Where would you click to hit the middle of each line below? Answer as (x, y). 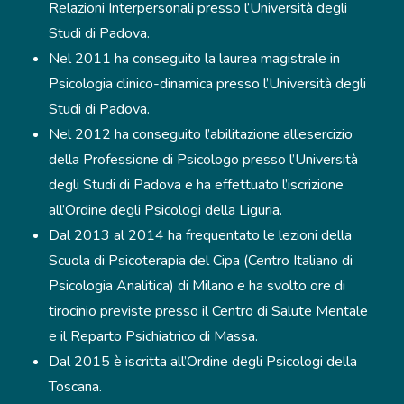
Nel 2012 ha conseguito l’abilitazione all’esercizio (201, 134)
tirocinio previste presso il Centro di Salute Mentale (208, 311)
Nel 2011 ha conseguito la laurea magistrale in (194, 59)
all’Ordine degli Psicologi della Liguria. (165, 210)
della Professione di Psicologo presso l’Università (203, 160)
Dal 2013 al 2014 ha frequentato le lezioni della (200, 235)
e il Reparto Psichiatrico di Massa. (153, 336)
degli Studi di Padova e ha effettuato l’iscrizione (196, 185)
